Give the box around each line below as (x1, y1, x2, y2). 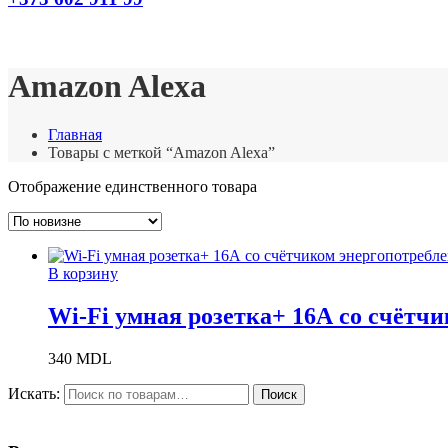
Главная (48, 126, 102, 144)
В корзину (48, 265, 118, 283)
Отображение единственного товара (8, 178, 257, 196)
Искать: (8, 385, 60, 403)
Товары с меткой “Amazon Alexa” (48, 144, 275, 162)
